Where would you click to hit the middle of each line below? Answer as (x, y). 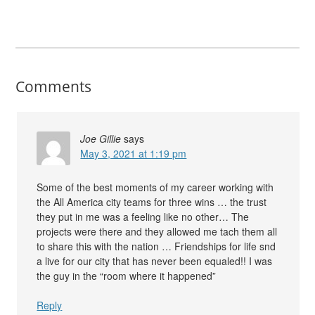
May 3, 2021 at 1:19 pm (134, 154)
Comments (54, 87)
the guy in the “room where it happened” (127, 276)
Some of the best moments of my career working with (155, 187)
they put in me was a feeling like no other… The (143, 217)
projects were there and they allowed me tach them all (157, 232)
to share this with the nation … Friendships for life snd (156, 246)
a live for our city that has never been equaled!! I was (155, 261)
